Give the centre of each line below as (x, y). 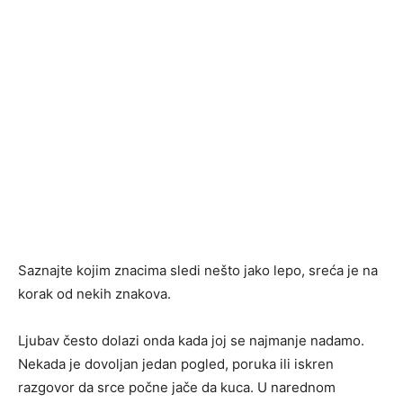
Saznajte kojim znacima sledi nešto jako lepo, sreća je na (198, 271)
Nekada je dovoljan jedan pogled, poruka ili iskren (176, 364)
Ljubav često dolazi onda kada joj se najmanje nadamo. (191, 341)
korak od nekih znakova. (94, 294)
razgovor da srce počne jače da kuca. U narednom (177, 388)
